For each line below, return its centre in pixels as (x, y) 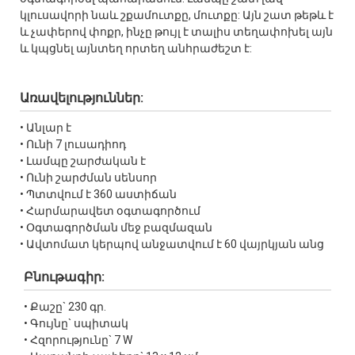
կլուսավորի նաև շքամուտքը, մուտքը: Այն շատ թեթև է (177, 15)
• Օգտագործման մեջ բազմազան (116, 228)
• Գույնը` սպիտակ (76, 324)
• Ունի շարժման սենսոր (88, 178)
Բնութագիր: (64, 277)
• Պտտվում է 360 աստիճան (98, 195)
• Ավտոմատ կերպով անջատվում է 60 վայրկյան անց (172, 244)
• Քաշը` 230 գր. (65, 307)
